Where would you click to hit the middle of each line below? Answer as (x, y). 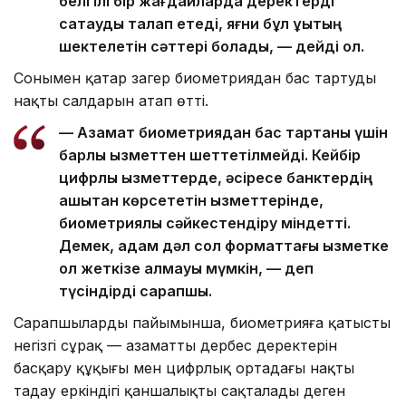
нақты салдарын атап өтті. (111, 101)
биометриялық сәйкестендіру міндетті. (205, 223)
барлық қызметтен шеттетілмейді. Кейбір (210, 155)
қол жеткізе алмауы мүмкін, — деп (186, 269)
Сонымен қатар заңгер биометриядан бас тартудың (195, 78)
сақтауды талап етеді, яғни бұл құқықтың (200, 24)
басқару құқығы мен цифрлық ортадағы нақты (184, 368)
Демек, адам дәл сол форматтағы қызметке (224, 246)
